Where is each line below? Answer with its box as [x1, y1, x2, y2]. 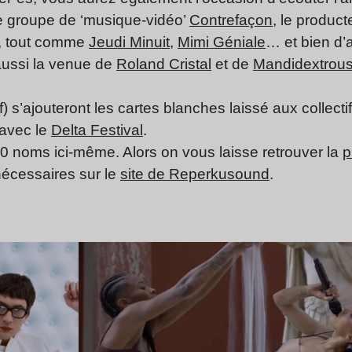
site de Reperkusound [120, 166, 269, 183]
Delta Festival [51, 122, 143, 139]
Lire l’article [220, 244, 284, 258]
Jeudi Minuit [89, 34, 170, 51]
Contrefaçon [189, 12, 273, 29]
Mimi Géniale [178, 34, 266, 51]
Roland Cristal [116, 56, 211, 73]
